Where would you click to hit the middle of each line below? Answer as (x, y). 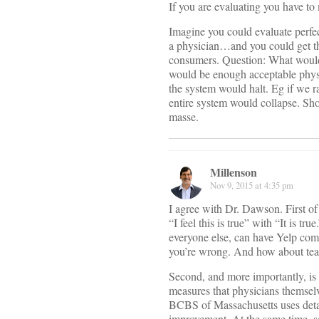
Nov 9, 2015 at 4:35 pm (252, 185)
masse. (184, 117)
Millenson (234, 172)
